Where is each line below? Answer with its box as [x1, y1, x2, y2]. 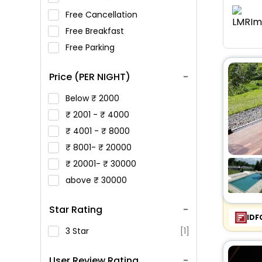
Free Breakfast [65, 25, 126, 37]
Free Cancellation [65, 9, 140, 20]
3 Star [65, 225, 89, 237]
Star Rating [49, 203, 102, 216]
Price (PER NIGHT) [49, 70, 130, 84]
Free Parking [65, 42, 117, 53]
